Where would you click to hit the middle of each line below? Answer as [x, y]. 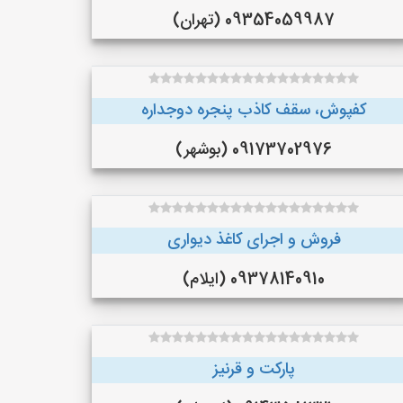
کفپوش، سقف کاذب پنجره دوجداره [254, 111]
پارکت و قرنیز [254, 370]
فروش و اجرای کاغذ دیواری [254, 240]
